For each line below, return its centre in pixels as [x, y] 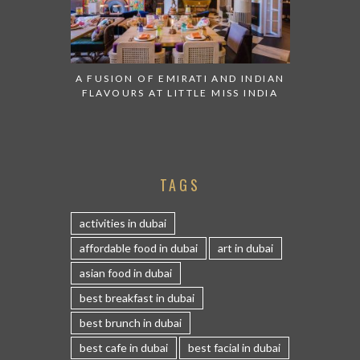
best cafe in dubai [123, 347]
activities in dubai [123, 223]
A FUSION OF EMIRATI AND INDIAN [180, 78]
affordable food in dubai [138, 247]
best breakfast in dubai [137, 297]
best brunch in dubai [130, 322]
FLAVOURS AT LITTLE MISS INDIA [180, 92]
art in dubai [245, 247]
